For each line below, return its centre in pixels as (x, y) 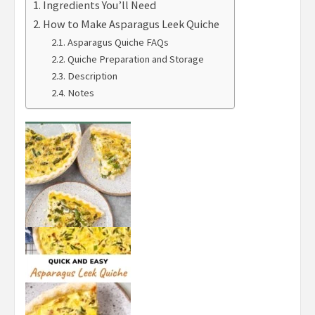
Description (92, 76)
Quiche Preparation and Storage (135, 59)
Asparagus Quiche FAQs (118, 43)
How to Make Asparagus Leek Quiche (131, 24)
